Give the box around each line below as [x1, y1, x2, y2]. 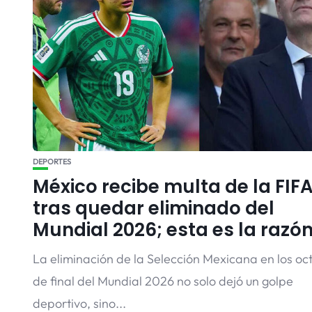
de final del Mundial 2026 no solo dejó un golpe [33, 273, 293, 289]
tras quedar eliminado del [33, 196, 274, 221]
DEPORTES [33, 157, 71, 166]
